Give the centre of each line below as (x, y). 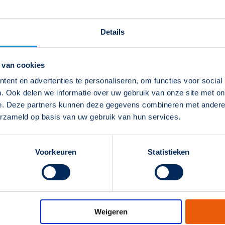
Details (113, 32)
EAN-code (146, 153)
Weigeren (111, 212)
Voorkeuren (56, 152)
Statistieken (169, 152)
